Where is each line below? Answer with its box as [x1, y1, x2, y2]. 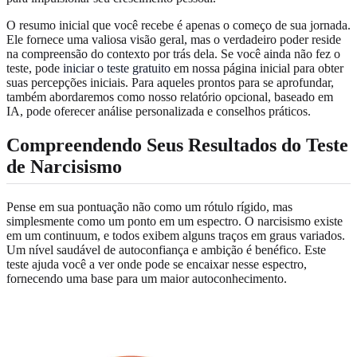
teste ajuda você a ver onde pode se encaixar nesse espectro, [6, 257, 307, 271]
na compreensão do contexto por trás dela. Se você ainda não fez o [6, 46, 340, 61]
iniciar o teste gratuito [63, 61, 171, 75]
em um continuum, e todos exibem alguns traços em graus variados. [6, 228, 345, 242]
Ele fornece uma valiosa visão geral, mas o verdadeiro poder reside [6, 32, 341, 46]
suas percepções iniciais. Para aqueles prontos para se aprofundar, [6, 75, 334, 89]
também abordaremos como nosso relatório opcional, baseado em [6, 89, 333, 104]
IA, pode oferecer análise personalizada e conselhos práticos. [6, 104, 311, 118]
